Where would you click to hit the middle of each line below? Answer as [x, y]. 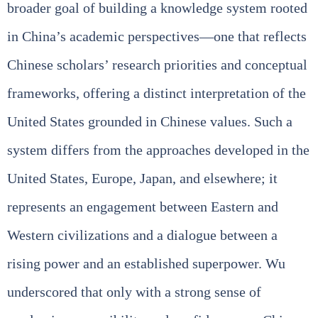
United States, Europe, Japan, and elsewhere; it [142, 178]
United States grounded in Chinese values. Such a [150, 121]
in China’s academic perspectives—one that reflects [157, 36]
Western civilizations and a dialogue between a [142, 235]
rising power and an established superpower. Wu [146, 263]
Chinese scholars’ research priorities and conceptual [157, 64]
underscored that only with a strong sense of [134, 291]
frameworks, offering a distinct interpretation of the [157, 93]
